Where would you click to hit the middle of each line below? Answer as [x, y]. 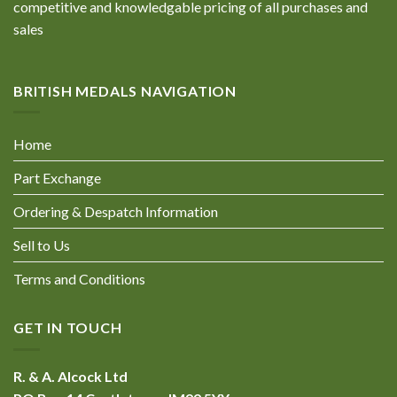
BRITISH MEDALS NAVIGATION [125, 90]
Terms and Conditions [79, 279]
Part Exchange [57, 178]
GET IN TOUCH [68, 328]
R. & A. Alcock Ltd [70, 376]
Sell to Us [42, 245]
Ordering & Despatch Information [116, 212]
